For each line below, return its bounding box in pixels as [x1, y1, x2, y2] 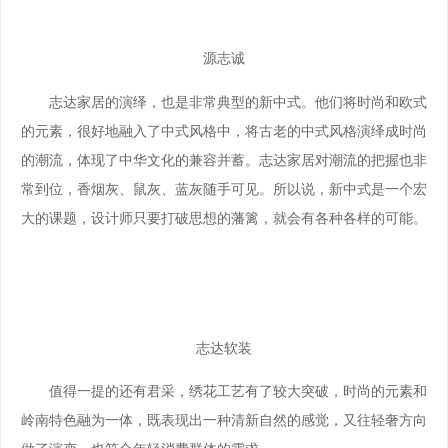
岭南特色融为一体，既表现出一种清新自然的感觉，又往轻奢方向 [21, 412, 427, 429]
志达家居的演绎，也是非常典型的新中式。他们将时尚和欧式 [21, 93, 427, 110]
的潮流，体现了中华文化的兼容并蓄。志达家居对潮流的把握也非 [21, 151, 427, 168]
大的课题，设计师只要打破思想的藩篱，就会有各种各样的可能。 [21, 209, 427, 226]
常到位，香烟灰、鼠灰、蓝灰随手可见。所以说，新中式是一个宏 [21, 180, 427, 197]
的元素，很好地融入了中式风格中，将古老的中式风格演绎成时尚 [21, 122, 427, 139]
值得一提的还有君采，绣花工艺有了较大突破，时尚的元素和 [21, 383, 427, 400]
